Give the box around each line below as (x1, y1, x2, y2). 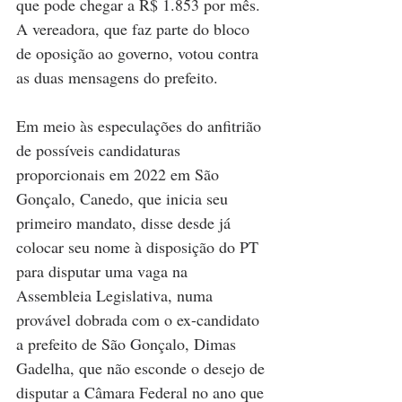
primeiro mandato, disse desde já (16, 211, 235, 233)
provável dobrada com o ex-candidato (16, 308, 264, 330)
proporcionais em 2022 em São (16, 162, 223, 185)
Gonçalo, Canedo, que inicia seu (16, 187, 232, 209)
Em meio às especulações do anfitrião (16, 114, 266, 136)
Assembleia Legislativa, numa (16, 284, 217, 306)
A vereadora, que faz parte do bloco (16, 17, 254, 39)
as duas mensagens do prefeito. (16, 66, 223, 88)
